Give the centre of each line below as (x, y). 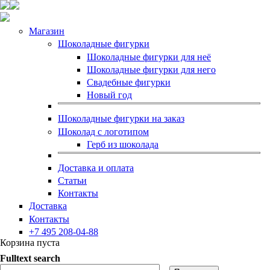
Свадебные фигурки (129, 82)
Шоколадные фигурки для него (151, 69)
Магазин (47, 31)
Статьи (72, 181)
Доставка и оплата (96, 168)
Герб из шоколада (123, 144)
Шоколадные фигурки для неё (149, 57)
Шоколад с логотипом (103, 131)
